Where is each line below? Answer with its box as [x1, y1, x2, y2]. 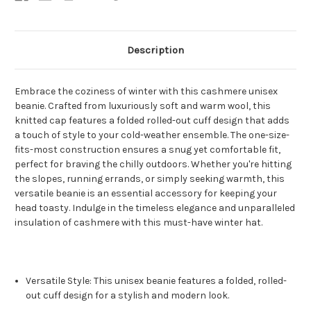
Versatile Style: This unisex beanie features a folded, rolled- [26, 275, 287, 287]
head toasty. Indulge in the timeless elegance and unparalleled [15, 202, 295, 215]
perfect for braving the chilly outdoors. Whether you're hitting [15, 158, 292, 171]
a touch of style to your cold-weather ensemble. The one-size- [15, 129, 289, 142]
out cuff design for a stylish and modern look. [26, 289, 230, 302]
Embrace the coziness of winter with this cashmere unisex [15, 85, 278, 98]
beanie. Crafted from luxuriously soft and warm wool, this [15, 100, 271, 112]
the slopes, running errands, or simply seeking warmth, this [15, 173, 285, 185]
